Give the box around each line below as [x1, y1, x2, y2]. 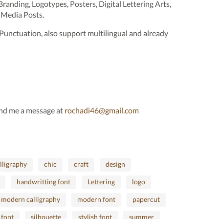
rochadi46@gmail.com [65, 106, 139, 115]
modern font [77, 195, 115, 203]
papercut [132, 195, 160, 203]
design [106, 160, 125, 168]
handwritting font [17, 177, 70, 186]
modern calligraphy [1, 195, 60, 203]
